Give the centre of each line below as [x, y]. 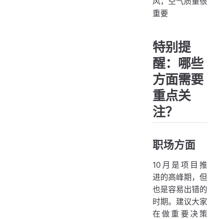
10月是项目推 [180, 165]
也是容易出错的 [180, 189]
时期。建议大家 [180, 202]
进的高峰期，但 [180, 177]
